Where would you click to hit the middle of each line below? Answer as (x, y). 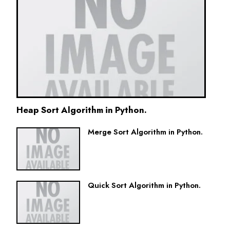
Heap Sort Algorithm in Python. (82, 110)
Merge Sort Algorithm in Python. (145, 132)
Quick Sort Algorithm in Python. (144, 185)
